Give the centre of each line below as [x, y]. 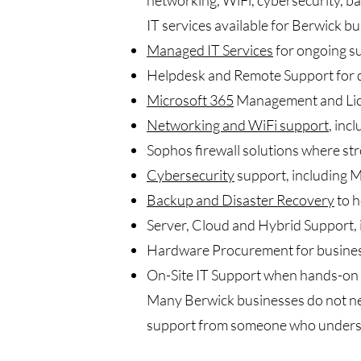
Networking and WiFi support [238, 125]
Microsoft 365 [190, 100]
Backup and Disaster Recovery [241, 200]
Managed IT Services [210, 50]
